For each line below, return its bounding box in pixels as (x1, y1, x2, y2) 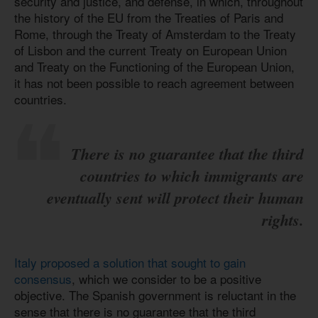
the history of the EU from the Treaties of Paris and (14, 9, 283, 27)
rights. (262, 208, 304, 231)
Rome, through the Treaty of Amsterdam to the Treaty (14, 25, 296, 43)
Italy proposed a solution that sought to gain (14, 253, 246, 272)
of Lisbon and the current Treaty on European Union (14, 41, 287, 60)
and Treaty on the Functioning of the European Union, (14, 57, 295, 76)
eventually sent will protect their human (47, 186, 304, 209)
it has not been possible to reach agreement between (14, 74, 294, 92)
